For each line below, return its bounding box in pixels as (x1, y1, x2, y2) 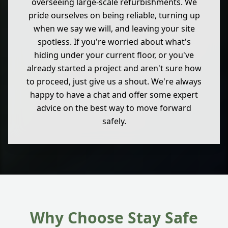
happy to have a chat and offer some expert (30, 89, 198, 101)
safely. (102, 116, 126, 127)
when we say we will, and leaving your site (33, 23, 195, 35)
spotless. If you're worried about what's (37, 36, 191, 48)
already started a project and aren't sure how (26, 63, 202, 74)
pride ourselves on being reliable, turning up (28, 10, 200, 21)
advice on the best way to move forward (37, 102, 191, 114)
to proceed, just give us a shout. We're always (26, 76, 202, 88)
